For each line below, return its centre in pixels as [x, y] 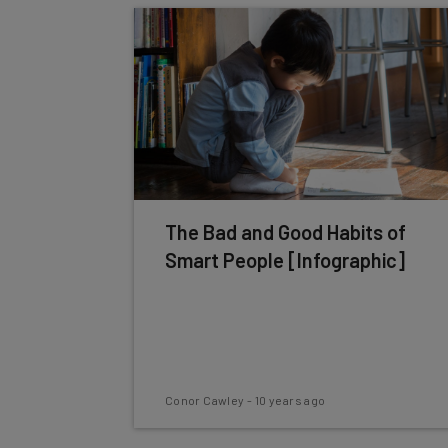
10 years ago [290, 400]
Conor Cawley [204, 400]
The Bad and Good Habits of [285, 232]
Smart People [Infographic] [284, 260]
